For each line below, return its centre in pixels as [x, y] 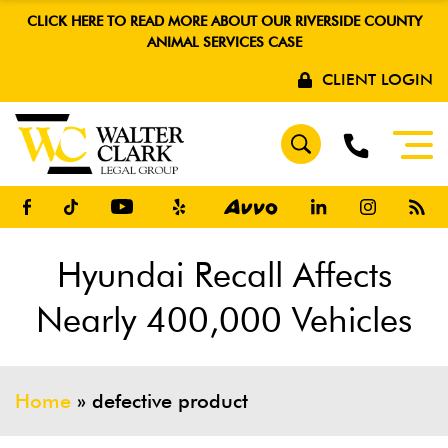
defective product [170, 401]
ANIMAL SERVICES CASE [224, 42]
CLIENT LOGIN [377, 79]
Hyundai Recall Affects [224, 274]
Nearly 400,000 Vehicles [224, 319]
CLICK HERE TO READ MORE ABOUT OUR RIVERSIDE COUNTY [224, 21]
